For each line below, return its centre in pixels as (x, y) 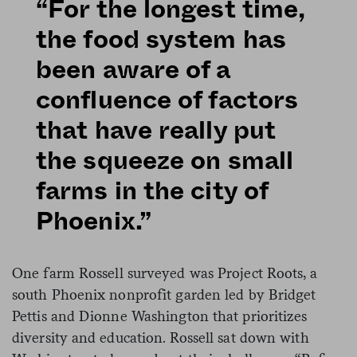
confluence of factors (167, 100)
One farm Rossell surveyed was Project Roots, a (165, 273)
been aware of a (133, 70)
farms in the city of (152, 191)
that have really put (156, 130)
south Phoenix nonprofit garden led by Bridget (164, 294)
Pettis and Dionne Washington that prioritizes (160, 316)
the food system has (161, 39)
